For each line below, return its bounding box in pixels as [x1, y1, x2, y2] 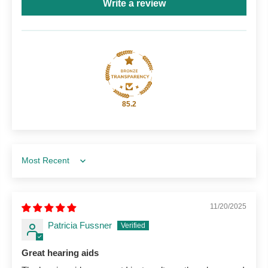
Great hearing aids [22, 247, 99, 258]
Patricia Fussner [48, 220, 112, 230]
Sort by [21, 161, 49, 172]
